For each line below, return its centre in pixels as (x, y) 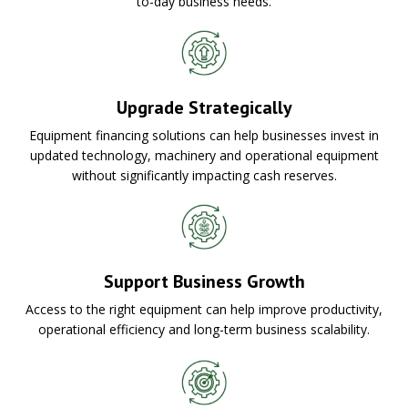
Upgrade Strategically (204, 107)
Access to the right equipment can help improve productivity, (204, 309)
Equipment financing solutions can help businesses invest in (204, 135)
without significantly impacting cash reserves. (204, 175)
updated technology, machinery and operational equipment (204, 155)
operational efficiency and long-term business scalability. (204, 329)
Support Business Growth (204, 281)
